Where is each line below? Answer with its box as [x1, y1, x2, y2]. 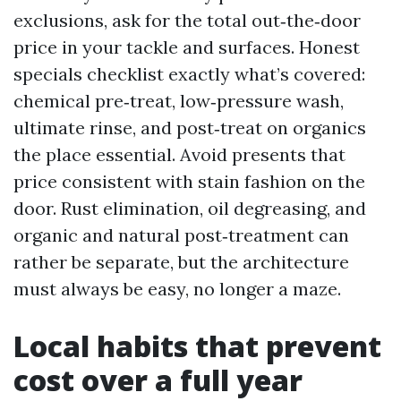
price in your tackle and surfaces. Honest [13, 36, 360, 58]
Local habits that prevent [13, 327, 381, 365]
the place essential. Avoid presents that [13, 143, 346, 166]
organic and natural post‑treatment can [13, 224, 349, 246]
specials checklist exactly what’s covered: [13, 63, 365, 85]
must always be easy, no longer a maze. [13, 277, 341, 300]
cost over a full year [13, 361, 303, 399]
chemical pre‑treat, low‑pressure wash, [13, 90, 344, 112]
